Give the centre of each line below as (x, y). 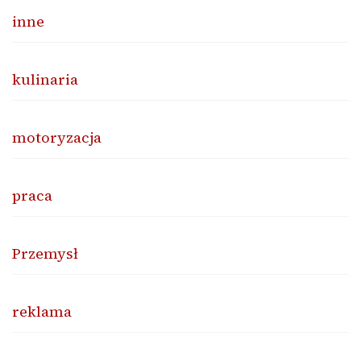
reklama (42, 312)
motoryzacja (57, 138)
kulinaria (45, 80)
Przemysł (45, 254)
